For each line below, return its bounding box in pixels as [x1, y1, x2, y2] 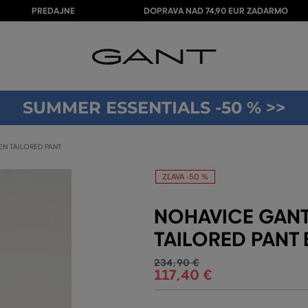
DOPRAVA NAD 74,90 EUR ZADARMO [144, 5, 288, 16]
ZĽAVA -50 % [162, 172, 208, 181]
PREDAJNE [32, 5, 75, 16]
